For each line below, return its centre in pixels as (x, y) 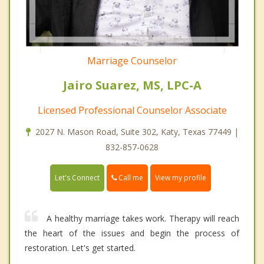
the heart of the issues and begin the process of (132, 233)
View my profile (181, 177)
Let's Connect (77, 177)
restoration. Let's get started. (80, 247)
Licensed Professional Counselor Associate (132, 110)
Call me (130, 177)
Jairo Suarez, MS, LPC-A (132, 85)
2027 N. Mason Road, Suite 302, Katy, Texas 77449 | (137, 131)
